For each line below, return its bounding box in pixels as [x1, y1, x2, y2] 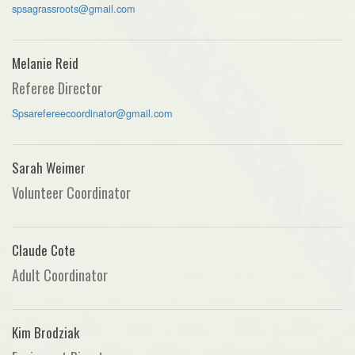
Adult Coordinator [12, 264, 108, 285]
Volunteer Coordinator [12, 181, 131, 203]
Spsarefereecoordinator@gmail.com [12, 105, 173, 120]
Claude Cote [12, 239, 75, 260]
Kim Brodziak [12, 322, 79, 342]
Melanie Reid [12, 52, 78, 73]
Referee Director [12, 77, 102, 98]
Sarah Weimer [12, 157, 86, 177]
